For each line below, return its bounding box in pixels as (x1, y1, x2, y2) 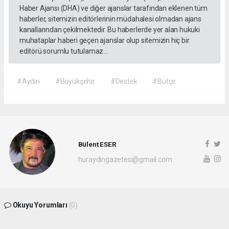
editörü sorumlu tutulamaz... (19, 47, 108, 56)
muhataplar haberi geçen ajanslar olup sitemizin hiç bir (19, 36, 190, 45)
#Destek (110, 77, 138, 86)
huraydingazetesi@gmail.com (78, 155, 172, 164)
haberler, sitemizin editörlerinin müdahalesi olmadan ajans (19, 15, 201, 24)
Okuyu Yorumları (11, 201, 69, 210)
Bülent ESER (78, 140, 117, 148)
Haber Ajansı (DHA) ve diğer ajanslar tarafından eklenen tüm (19, 4, 208, 13)
